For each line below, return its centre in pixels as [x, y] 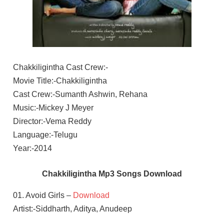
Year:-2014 [32, 148]
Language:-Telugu [45, 134]
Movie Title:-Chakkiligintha [60, 80]
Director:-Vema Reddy [52, 121]
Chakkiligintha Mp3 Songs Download [112, 173]
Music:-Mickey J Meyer [53, 107]
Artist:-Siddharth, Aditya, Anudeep [72, 208]
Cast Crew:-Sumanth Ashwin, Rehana [80, 94]
